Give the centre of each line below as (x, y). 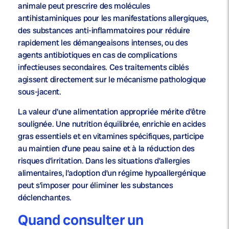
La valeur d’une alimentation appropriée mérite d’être (112, 112)
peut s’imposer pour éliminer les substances (96, 186)
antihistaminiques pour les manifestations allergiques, (113, 18)
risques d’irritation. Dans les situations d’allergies (104, 161)
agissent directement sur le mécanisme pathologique (112, 80)
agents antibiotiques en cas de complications (98, 55)
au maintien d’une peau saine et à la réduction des (107, 149)
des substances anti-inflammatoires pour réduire (104, 31)
